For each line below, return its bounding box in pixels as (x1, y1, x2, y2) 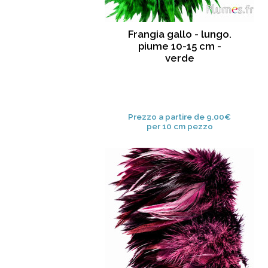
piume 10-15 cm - (138, 40, 221, 53)
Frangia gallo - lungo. (127, 28, 232, 41)
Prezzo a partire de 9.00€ (128, 112, 231, 122)
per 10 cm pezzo (146, 121, 213, 132)
